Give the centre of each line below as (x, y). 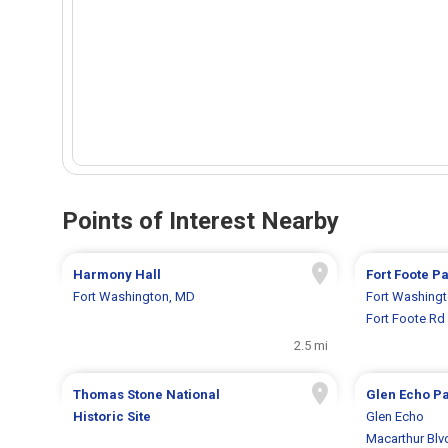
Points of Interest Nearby (200, 221)
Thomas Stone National (147, 395)
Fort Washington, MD (134, 297)
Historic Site (112, 417)
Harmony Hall (117, 275)
